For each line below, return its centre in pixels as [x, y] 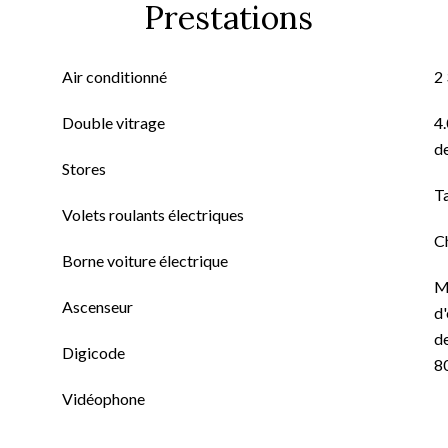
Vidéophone [103, 398]
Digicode [93, 352]
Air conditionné [114, 76]
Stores [84, 168]
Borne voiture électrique [145, 260]
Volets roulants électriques [153, 214]
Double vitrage [113, 122]
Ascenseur [97, 306]
